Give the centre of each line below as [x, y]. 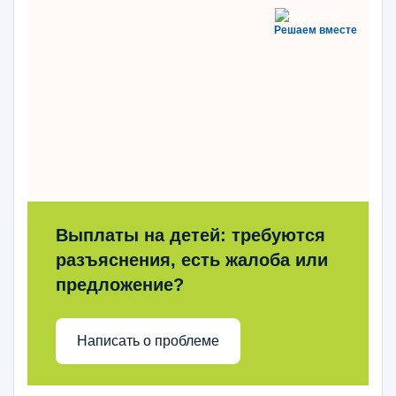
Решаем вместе [316, 30]
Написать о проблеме [148, 341]
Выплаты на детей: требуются [190, 235]
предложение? [120, 284]
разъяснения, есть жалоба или [192, 259]
